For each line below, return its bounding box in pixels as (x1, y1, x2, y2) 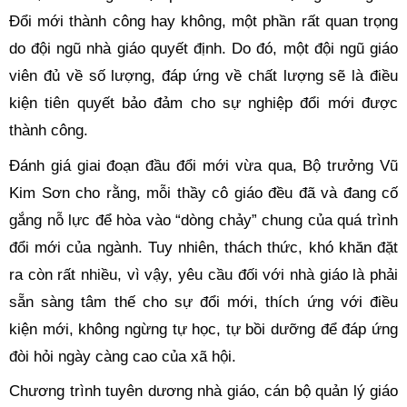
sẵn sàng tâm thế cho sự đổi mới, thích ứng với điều (9, 293, 398, 311)
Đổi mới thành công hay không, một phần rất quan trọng (9, 13, 398, 30)
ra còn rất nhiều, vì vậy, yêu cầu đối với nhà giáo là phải (9, 265, 398, 283)
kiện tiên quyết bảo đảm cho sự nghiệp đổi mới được (9, 94, 398, 112)
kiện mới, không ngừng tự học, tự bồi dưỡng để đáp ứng (9, 320, 398, 338)
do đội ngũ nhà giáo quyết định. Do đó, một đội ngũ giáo (9, 40, 398, 57)
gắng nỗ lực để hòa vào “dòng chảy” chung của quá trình (9, 211, 398, 229)
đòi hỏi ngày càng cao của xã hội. (9, 347, 236, 365)
